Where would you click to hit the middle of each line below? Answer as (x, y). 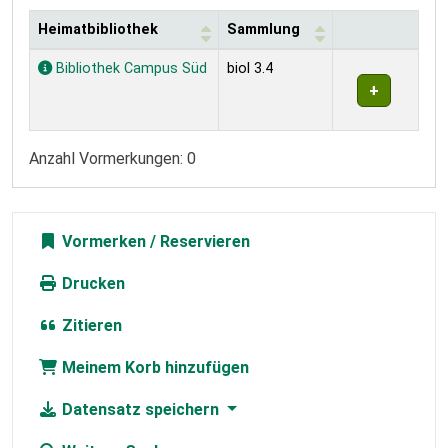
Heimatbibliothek (98, 30)
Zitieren (90, 326)
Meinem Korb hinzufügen (153, 368)
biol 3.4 (250, 69)
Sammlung (263, 30)
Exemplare (66, 60)
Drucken (91, 284)
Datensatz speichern (140, 410)
